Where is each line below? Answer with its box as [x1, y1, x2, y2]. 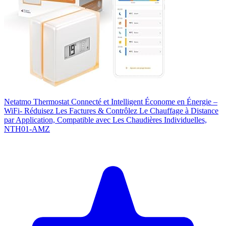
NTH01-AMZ [4, 124, 50, 133]
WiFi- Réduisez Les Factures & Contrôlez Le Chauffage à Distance [4, 106, 218, 115]
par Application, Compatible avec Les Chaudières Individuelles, [4, 115, 207, 124]
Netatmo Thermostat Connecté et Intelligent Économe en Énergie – [4, 97, 217, 106]
